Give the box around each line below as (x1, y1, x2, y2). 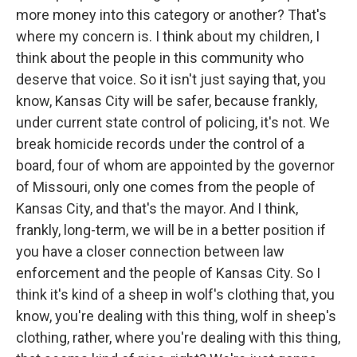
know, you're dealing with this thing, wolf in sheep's (16, 307, 336, 324)
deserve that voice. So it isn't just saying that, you (16, 70, 326, 88)
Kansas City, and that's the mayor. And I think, (16, 199, 298, 217)
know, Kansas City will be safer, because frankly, (16, 92, 317, 109)
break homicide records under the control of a (16, 135, 304, 152)
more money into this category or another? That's (16, 6, 327, 23)
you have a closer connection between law (16, 242, 284, 260)
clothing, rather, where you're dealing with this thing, (16, 328, 340, 346)
